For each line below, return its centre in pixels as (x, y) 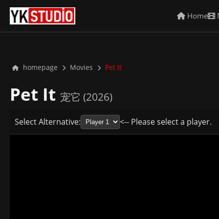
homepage (39, 67)
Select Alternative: (48, 122)
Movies (81, 67)
